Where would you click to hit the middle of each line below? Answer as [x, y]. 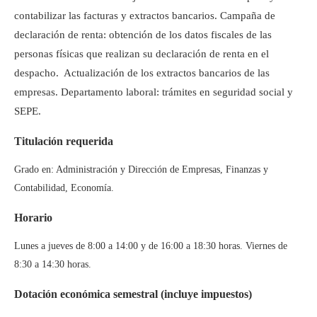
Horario [33, 217]
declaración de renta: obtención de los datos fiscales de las [143, 34]
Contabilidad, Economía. [64, 188]
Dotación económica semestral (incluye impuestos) [133, 294]
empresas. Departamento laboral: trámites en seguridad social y [154, 92]
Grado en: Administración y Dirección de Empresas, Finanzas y [141, 169]
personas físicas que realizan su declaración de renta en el [142, 53]
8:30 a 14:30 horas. [53, 264]
